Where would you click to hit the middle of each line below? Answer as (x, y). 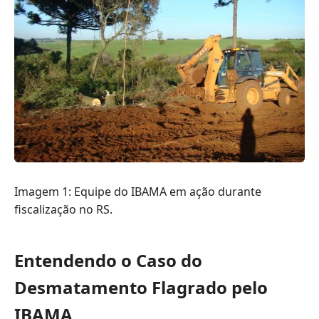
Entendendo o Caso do (108, 260)
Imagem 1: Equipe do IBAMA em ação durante (138, 191)
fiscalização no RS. (63, 209)
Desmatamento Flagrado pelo (141, 287)
